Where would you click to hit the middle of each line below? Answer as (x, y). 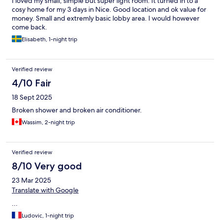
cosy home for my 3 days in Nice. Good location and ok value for (109, 10)
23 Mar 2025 (31, 180)
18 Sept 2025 (32, 97)
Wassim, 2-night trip (48, 123)
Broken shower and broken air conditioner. (77, 110)
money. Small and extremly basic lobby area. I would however (106, 18)
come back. (29, 27)
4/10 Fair (31, 83)
